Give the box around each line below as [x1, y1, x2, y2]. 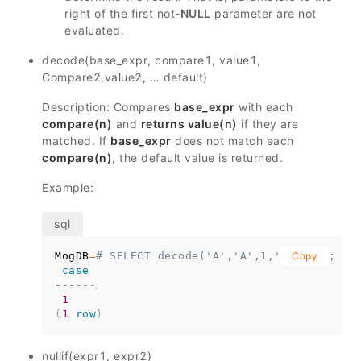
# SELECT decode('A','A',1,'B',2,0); [96, 250, 336, 262]
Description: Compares [42, 100, 174, 114]
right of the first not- [64, 6, 180, 20]
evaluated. [64, 23, 124, 37]
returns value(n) [140, 117, 238, 131]
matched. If [42, 134, 110, 147]
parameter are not [210, 6, 317, 20]
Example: [42, 180, 93, 194]
